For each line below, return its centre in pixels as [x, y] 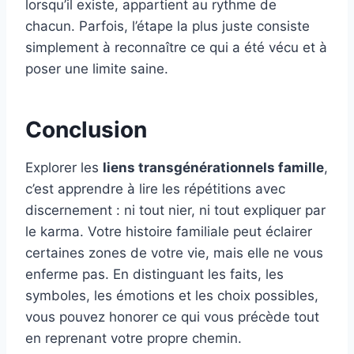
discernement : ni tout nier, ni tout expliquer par [175, 211]
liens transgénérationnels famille [213, 168]
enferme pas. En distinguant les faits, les [154, 275]
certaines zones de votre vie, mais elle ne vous [174, 253]
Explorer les [64, 168]
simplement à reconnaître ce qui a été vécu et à [176, 48]
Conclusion [86, 130]
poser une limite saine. [97, 69]
